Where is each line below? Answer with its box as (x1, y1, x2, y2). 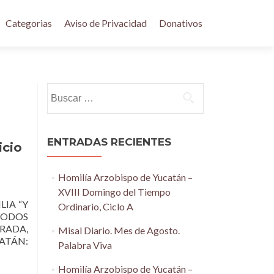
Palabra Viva (57, 239, 112, 251)
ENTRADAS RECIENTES (47, 136, 171, 148)
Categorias (6, 17, 52, 29)
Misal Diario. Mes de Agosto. (57, 224, 180, 236)
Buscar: (46, 84, 78, 95)
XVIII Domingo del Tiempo (57, 186, 171, 198)
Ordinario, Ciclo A (57, 201, 133, 212)
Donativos (159, 17, 202, 29)
